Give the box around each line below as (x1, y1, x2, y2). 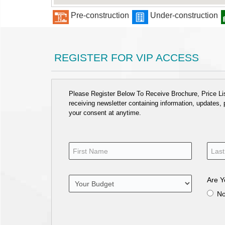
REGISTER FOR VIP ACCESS (51, 51, 199, 63)
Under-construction (148, 11, 220, 20)
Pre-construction (69, 11, 131, 20)
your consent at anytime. (69, 109, 142, 117)
